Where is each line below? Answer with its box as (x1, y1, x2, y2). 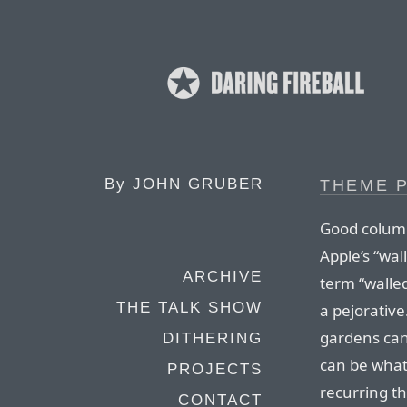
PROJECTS (167, 361, 263, 378)
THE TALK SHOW (116, 299, 263, 316)
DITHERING (163, 330, 263, 347)
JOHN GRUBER (133, 175, 263, 193)
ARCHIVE (183, 268, 263, 285)
